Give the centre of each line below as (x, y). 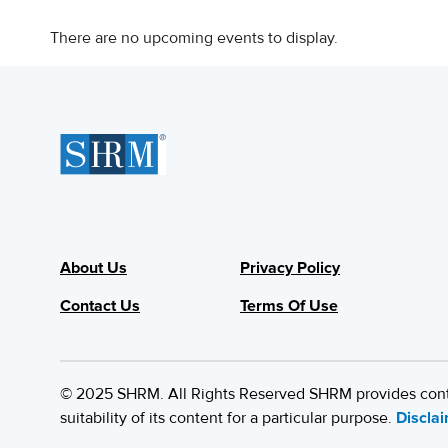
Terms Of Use (289, 306)
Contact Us (100, 306)
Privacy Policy (290, 268)
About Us (93, 268)
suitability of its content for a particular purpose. (228, 418)
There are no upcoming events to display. (194, 38)
